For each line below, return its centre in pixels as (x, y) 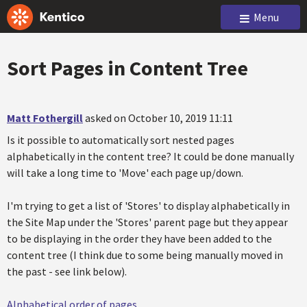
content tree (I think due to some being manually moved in (145, 255)
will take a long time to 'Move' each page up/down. (125, 173)
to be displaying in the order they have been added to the (139, 238)
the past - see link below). (67, 271)
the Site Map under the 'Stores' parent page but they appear (147, 222)
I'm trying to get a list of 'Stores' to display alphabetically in (148, 206)
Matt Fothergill (45, 118)
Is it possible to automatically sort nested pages (121, 140)
